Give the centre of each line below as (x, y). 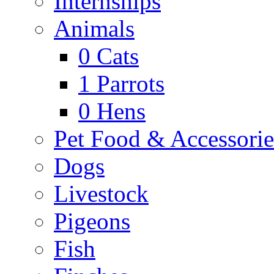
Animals (94, 28)
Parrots (131, 83)
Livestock (101, 194)
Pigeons (92, 221)
